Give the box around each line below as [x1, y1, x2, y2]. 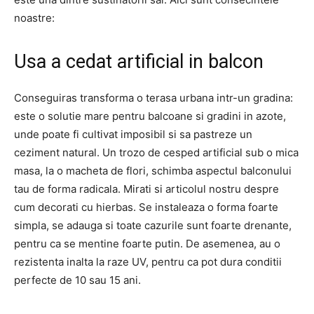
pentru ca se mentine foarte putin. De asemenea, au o [14, 237, 280, 250]
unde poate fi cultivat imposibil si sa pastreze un [14, 128, 252, 141]
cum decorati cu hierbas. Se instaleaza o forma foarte [14, 200, 278, 214]
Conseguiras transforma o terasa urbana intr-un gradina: [14, 91, 293, 104]
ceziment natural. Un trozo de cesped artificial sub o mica [14, 146, 299, 159]
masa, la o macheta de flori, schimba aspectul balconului [14, 164, 292, 177]
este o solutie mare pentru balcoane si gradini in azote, [14, 109, 286, 123]
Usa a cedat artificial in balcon [14, 50, 264, 73]
